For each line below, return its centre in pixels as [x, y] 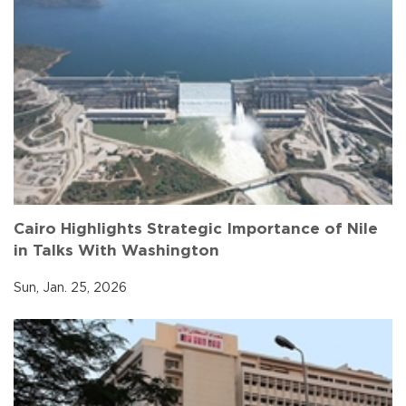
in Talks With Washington [116, 251]
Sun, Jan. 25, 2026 [70, 289]
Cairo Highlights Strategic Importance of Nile [196, 229]
